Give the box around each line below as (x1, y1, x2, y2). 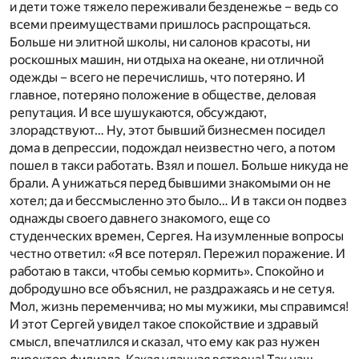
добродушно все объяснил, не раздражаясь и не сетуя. (10, 281, 335, 297)
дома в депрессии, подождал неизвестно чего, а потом (10, 140, 336, 156)
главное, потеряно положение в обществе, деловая (10, 87, 316, 103)
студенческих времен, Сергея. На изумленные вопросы (10, 228, 344, 244)
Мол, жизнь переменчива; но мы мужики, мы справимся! (10, 299, 349, 315)
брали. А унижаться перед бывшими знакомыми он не (10, 175, 331, 192)
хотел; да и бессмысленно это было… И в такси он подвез (10, 193, 347, 209)
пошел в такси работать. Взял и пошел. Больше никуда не (10, 158, 349, 174)
